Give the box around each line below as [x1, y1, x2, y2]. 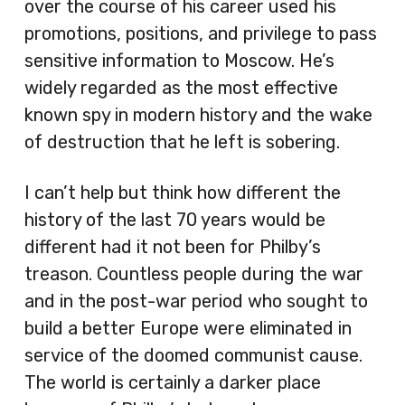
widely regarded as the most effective [24, 77, 338, 99]
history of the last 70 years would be [24, 209, 325, 231]
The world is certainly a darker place [24, 372, 321, 393]
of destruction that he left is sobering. [24, 131, 340, 153]
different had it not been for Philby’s [24, 236, 321, 258]
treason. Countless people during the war [24, 263, 363, 285]
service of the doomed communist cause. [24, 344, 363, 366]
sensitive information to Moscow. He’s [24, 50, 334, 71]
